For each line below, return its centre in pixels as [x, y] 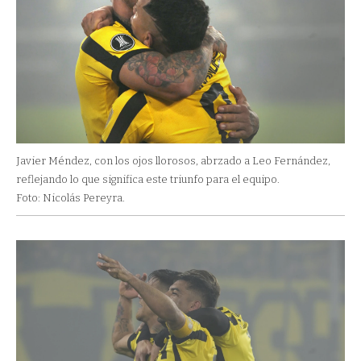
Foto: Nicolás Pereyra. [71, 197]
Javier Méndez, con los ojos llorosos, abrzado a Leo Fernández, [173, 160]
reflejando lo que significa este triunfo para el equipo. [148, 179]
